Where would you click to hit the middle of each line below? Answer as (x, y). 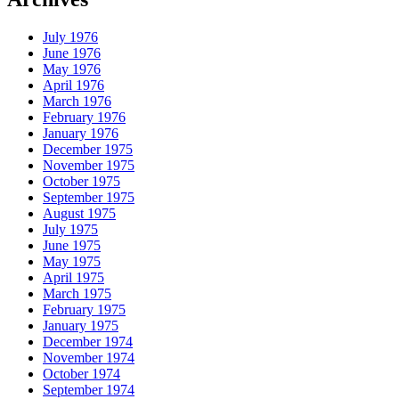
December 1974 (88, 342)
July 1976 (70, 37)
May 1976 (72, 69)
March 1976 (77, 102)
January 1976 (81, 134)
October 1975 (81, 182)
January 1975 (81, 326)
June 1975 (72, 246)
